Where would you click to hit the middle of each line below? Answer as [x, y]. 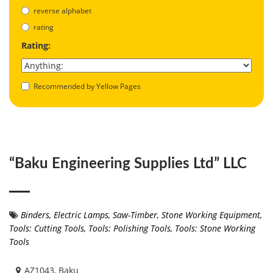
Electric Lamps [81, 214]
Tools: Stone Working [215, 228]
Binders [35, 214]
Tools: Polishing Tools [129, 228]
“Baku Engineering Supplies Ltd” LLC [128, 164]
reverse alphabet [62, 10]
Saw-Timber [135, 214]
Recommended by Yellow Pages [87, 86]
